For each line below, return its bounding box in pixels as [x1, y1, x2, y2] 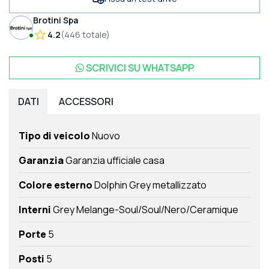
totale [82, 29, 106, 41]
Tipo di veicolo [19, 129, 90, 143]
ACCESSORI [58, 95, 113, 109]
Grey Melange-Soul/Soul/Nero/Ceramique [51, 203, 238, 217]
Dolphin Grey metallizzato [92, 178, 207, 192]
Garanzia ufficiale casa [64, 154, 165, 168]
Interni [19, 203, 51, 217]
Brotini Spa [33, 14, 78, 26]
